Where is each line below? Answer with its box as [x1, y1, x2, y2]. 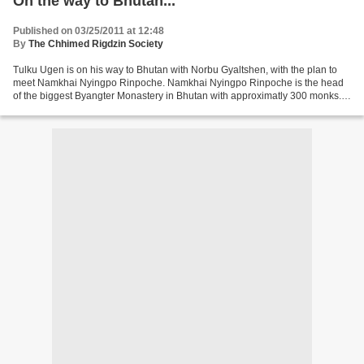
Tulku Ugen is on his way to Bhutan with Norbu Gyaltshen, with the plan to [13, 64, 337, 76]
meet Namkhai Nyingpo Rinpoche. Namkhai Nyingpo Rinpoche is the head [13, 77, 344, 89]
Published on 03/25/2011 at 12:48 [13, 25, 164, 37]
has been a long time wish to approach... [13, 103, 191, 115]
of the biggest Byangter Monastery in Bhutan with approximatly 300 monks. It [13, 90, 349, 102]
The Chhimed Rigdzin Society [28, 38, 163, 50]
